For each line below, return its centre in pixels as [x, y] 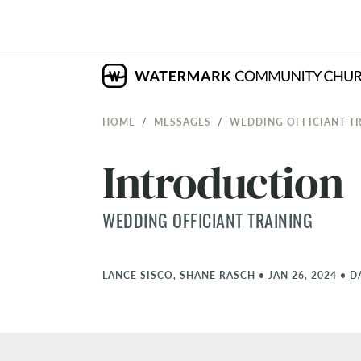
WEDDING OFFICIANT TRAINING [207, 220]
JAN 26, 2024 [303, 275]
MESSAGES [183, 122]
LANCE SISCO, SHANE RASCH [179, 275]
